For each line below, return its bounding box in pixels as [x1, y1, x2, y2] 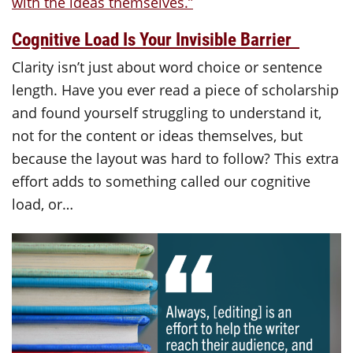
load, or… [12, 195, 73, 214]
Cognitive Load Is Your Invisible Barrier [12, 26, 299, 50]
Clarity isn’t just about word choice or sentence [12, 58, 322, 77]
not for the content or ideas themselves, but [12, 126, 303, 146]
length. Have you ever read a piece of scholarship [12, 80, 339, 100]
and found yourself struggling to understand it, [12, 103, 321, 123]
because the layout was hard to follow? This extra [12, 149, 339, 169]
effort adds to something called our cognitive [12, 172, 310, 191]
